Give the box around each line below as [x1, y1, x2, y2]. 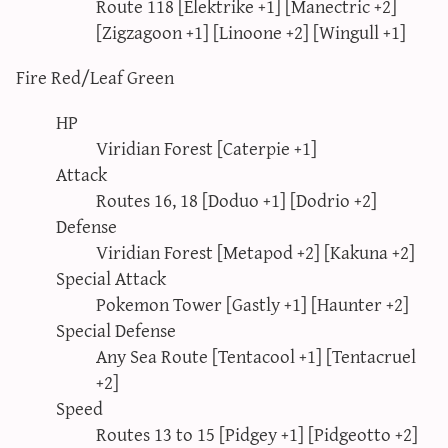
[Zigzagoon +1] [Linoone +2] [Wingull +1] [96, 14, 406, 48]
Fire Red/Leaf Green [16, 60, 174, 94]
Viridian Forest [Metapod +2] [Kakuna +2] [96, 235, 415, 269]
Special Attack [56, 261, 166, 295]
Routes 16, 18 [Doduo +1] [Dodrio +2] [96, 183, 377, 217]
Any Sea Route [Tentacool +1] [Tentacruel [96, 339, 416, 373]
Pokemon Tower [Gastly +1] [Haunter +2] [96, 287, 409, 321]
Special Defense [56, 313, 176, 347]
